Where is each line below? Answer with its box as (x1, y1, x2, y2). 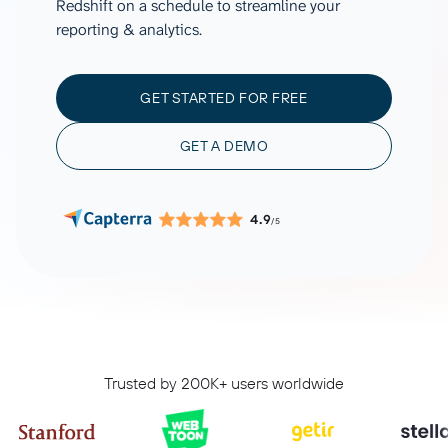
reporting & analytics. (56, 19, 202, 40)
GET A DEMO (179, 137, 269, 155)
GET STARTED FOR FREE (140, 89, 308, 107)
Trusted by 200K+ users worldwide (104, 373, 344, 393)
